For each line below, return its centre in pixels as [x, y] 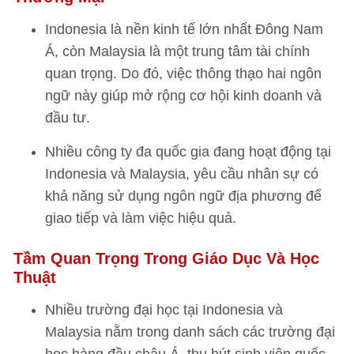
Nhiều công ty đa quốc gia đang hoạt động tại [188, 152]
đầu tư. [68, 118]
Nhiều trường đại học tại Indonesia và [164, 310]
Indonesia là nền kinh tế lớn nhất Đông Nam [184, 29]
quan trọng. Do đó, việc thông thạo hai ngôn [183, 73]
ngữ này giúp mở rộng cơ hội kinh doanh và [183, 96]
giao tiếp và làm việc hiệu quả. [141, 218]
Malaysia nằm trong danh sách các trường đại [190, 332]
